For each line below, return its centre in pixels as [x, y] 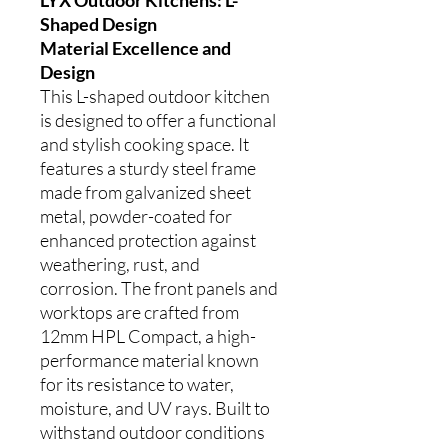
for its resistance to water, [137, 383]
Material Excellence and [135, 47]
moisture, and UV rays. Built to [155, 407]
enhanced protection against [148, 239]
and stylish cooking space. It [144, 143]
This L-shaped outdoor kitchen [155, 95]
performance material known [149, 359]
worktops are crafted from [139, 311]
